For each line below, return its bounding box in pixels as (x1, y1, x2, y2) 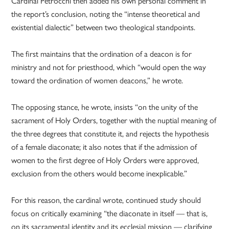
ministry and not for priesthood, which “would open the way (11, 61, 207, 73)
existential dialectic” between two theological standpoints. (11, 21, 196, 33)
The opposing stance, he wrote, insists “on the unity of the (11, 101, 198, 113)
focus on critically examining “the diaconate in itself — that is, (11, 207, 208, 219)
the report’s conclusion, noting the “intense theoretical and (11, 8, 200, 20)
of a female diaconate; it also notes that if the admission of (11, 141, 197, 153)
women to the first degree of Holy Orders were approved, (11, 154, 199, 166)
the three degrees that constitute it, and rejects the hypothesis (11, 127, 210, 140)
